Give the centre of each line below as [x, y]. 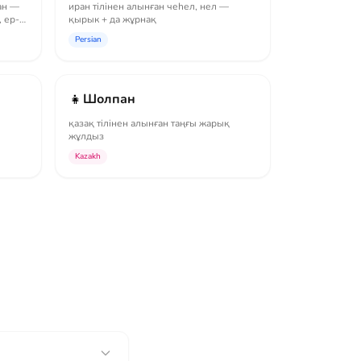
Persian [88, 39]
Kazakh [88, 156]
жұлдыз [86, 136]
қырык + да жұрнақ [112, 19]
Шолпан [109, 99]
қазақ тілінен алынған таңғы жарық [149, 123]
